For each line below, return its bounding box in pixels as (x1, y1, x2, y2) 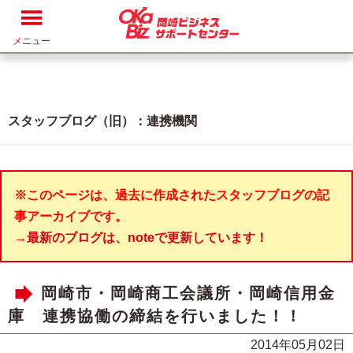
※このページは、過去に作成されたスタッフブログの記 (14, 188, 329, 202)
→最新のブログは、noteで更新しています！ (14, 231, 268, 244)
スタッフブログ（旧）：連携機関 (8, 114, 197, 128)
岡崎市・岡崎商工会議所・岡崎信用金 (41, 284, 336, 303)
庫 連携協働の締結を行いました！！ (8, 307, 303, 325)
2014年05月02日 (251, 338, 345, 351)
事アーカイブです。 (14, 210, 128, 223)
